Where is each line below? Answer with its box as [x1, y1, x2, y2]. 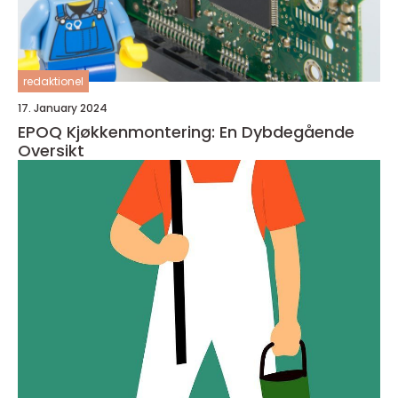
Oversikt [18, 139, 84, 162]
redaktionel [23, 74, 84, 89]
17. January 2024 [18, 100, 107, 115]
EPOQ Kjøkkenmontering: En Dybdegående [18, 121, 354, 143]
